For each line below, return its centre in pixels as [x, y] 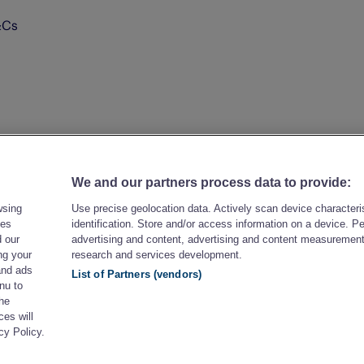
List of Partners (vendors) [136, 274]
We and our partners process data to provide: [211, 182]
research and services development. [156, 255]
